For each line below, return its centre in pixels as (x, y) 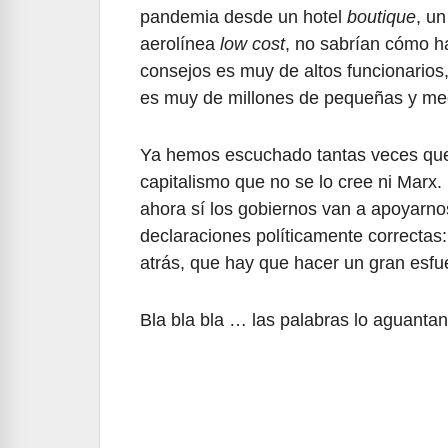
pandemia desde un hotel (243, 17)
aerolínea (180, 44)
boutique (381, 17)
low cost (252, 44)
